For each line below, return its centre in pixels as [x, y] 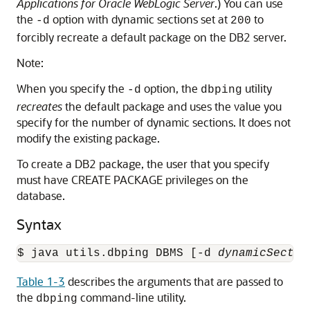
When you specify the [72, 88]
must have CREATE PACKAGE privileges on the [133, 180]
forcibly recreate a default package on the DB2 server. [152, 37]
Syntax [39, 224]
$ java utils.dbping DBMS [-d [118, 253]
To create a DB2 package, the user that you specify [143, 164]
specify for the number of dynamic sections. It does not [154, 122]
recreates [39, 106]
